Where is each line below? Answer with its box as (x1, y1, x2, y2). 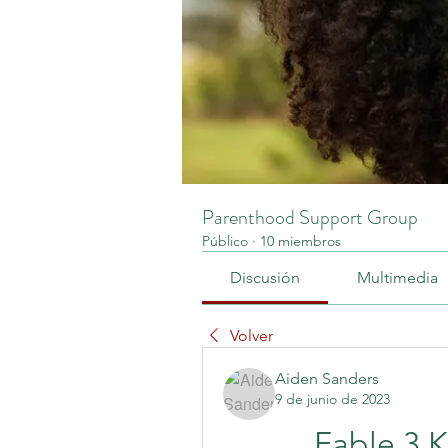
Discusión (230, 267, 301, 287)
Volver (230, 325, 273, 345)
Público (202, 231, 248, 250)
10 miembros (260, 231, 341, 250)
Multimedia (356, 267, 438, 287)
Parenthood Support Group (202, 202, 418, 232)
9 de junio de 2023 (275, 389, 390, 408)
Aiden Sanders (275, 368, 379, 388)
